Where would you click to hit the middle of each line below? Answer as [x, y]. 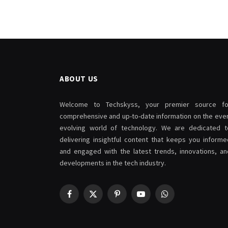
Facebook [84, 198]
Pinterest [131, 198]
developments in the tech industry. [113, 163]
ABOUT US [79, 79]
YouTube [153, 198]
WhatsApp [180, 198]
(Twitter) [105, 209]
